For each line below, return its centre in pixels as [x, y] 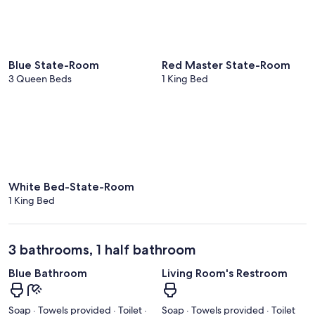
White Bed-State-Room [71, 187]
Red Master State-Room [226, 65]
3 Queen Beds [40, 78]
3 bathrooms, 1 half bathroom [102, 250]
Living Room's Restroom [225, 274]
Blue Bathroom [48, 274]
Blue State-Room [54, 65]
